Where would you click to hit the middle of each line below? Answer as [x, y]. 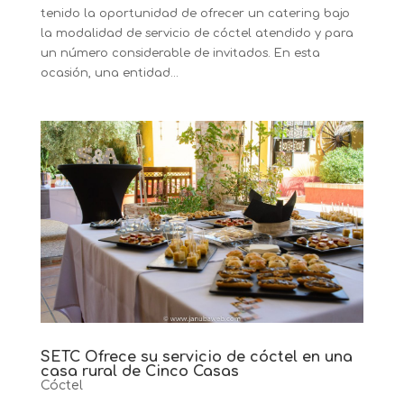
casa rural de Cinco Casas [139, 372]
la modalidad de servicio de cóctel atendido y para [197, 34]
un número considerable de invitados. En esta [180, 54]
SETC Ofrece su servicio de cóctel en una [196, 358]
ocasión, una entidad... [109, 73]
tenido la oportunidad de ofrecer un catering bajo [195, 14]
